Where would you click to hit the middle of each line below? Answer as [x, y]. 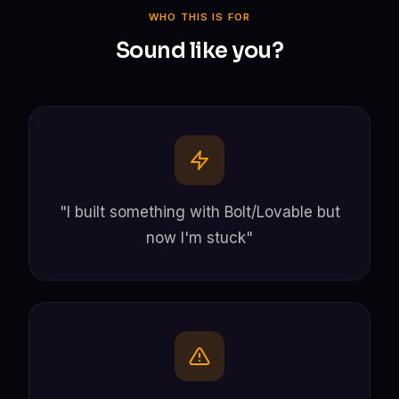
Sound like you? [199, 50]
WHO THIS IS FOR [199, 16]
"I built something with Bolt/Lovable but [199, 212]
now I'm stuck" [199, 237]
